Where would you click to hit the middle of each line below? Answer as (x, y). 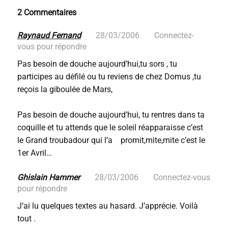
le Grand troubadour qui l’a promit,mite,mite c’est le (111, 140)
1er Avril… (34, 153)
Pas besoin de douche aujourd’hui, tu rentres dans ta (111, 115)
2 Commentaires (47, 12)
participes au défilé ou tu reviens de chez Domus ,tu (109, 77)
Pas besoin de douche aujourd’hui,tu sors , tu (97, 64)
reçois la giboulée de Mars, (65, 89)
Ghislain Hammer (49, 177)
